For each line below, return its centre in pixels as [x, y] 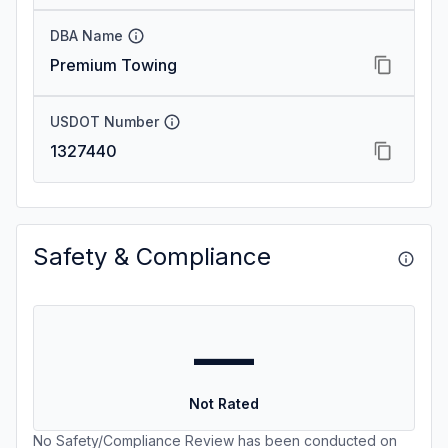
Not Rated [224, 403]
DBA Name [86, 35]
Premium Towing [113, 65]
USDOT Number [104, 121]
